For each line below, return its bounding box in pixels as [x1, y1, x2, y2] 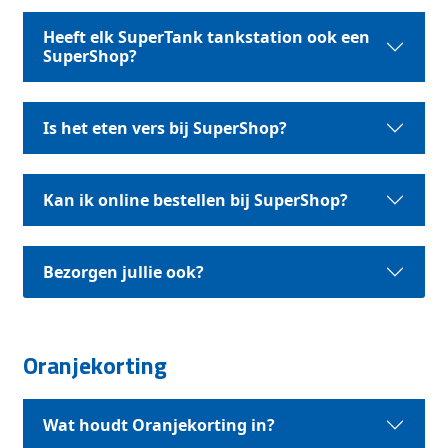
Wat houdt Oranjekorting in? [43, 413, 276, 436]
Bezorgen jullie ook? [43, 260, 205, 283]
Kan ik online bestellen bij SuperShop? [43, 188, 349, 211]
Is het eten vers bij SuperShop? [43, 116, 288, 139]
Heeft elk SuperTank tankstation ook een [43, 26, 371, 48]
